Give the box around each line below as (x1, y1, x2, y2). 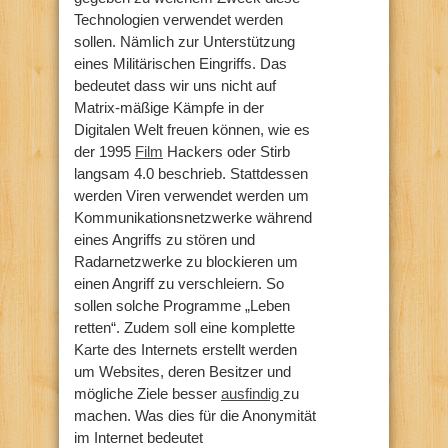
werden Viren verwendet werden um (74, 186, 309, 204)
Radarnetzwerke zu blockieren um (74, 252, 298, 270)
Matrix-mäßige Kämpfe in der (74, 98, 264, 116)
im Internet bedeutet (74, 428, 203, 446)
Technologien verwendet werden (74, 10, 283, 28)
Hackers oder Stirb (163, 142, 290, 160)
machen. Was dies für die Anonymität (74, 406, 316, 424)
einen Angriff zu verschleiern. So (74, 274, 284, 292)
